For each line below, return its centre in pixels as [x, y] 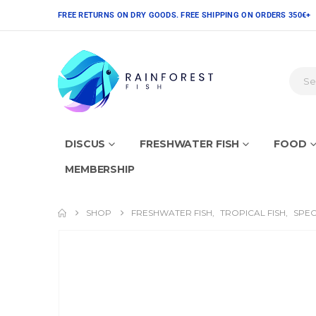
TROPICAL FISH [253, 212]
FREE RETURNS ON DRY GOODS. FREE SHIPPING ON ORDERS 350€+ [184, 15]
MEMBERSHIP [100, 169]
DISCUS [85, 144]
